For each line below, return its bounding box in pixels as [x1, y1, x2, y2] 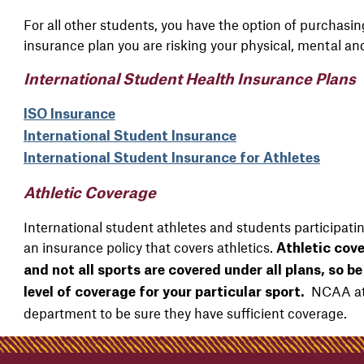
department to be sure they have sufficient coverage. [23, 304, 347, 321]
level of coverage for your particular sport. [23, 285, 305, 299]
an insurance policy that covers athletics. [23, 238, 273, 255]
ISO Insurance [23, 107, 115, 121]
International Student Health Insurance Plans [23, 71, 356, 87]
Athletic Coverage [23, 185, 156, 201]
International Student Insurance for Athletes [23, 151, 320, 165]
